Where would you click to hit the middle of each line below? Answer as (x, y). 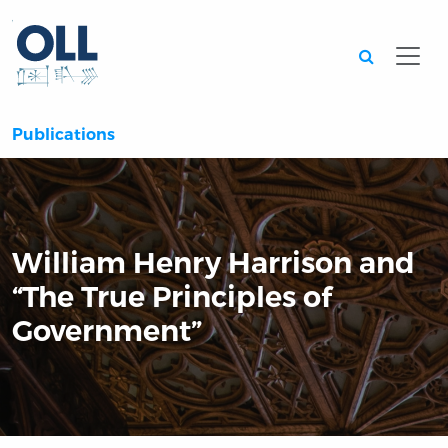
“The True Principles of (172, 297)
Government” (107, 331)
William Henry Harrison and (213, 263)
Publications (63, 135)
